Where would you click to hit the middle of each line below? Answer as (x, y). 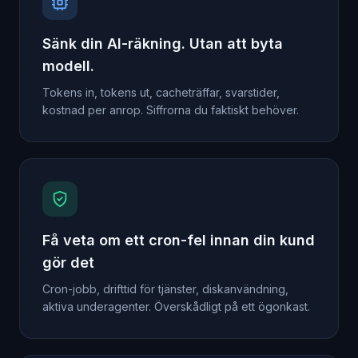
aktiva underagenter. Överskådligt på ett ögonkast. (176, 307)
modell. (68, 66)
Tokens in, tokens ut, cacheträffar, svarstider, (161, 93)
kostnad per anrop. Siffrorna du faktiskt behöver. (171, 110)
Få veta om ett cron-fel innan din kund (179, 241)
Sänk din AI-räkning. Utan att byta (163, 44)
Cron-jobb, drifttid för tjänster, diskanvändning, (165, 289)
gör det (68, 263)
